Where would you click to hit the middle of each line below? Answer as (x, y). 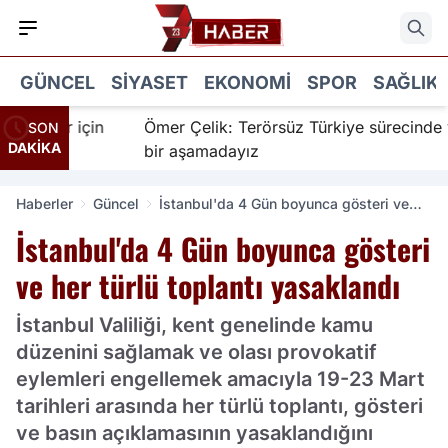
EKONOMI (247, 82)
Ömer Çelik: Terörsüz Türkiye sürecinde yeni (278, 127)
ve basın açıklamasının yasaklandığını (194, 433)
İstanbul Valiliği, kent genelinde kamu (194, 325)
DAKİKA (34, 147)
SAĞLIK (406, 82)
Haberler (44, 203)
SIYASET (149, 82)
